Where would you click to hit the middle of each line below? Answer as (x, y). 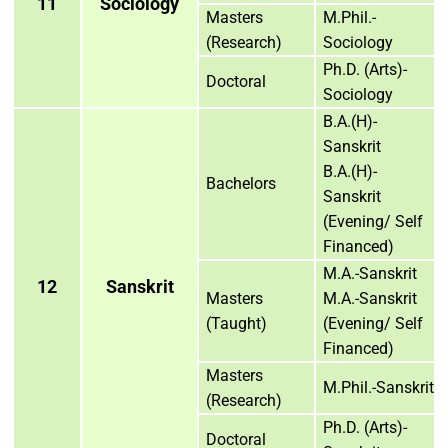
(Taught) (236, 323)
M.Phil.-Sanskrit (378, 387)
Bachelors (241, 183)
